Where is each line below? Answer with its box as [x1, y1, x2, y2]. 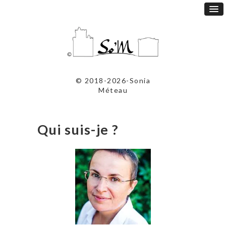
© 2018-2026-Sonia [75, 76, 151, 85]
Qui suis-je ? [37, 121, 119, 138]
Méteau [98, 86, 128, 95]
